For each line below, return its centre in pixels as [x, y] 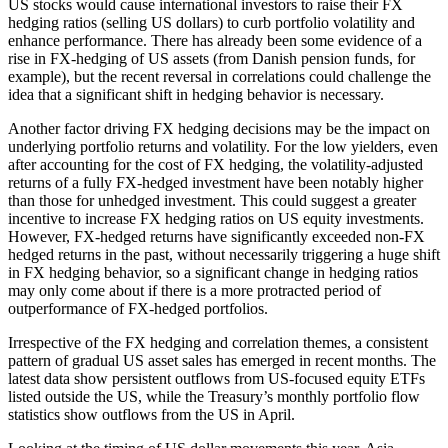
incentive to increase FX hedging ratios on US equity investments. [216, 218]
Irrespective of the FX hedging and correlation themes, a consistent [218, 342]
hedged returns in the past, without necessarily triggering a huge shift [224, 254]
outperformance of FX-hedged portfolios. [138, 308]
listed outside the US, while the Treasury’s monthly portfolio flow [214, 396]
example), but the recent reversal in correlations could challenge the [219, 76]
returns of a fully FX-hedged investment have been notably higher [215, 182]
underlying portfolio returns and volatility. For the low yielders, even [223, 146]
